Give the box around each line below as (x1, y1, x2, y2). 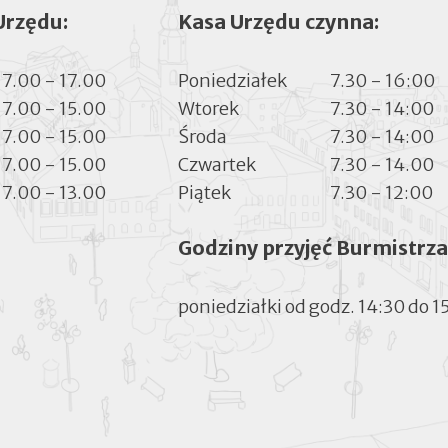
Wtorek (178, 97, 240, 121)
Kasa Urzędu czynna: (178, 9, 380, 35)
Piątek (178, 181, 232, 205)
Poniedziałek (178, 69, 288, 93)
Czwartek (178, 153, 257, 177)
